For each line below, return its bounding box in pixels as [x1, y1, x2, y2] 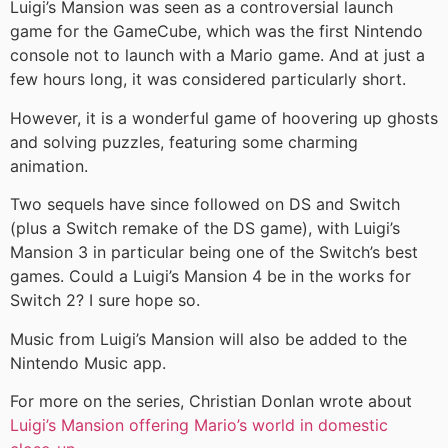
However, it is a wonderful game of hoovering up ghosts [10, 107, 438, 128]
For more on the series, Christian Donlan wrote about [10, 390, 412, 411]
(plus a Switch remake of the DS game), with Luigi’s [10, 218, 400, 239]
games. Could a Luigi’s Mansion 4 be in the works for [10, 266, 411, 287]
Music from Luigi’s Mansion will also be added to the [10, 328, 407, 349]
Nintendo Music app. [10, 352, 166, 373]
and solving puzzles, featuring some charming [10, 131, 358, 152]
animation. [10, 155, 88, 176]
